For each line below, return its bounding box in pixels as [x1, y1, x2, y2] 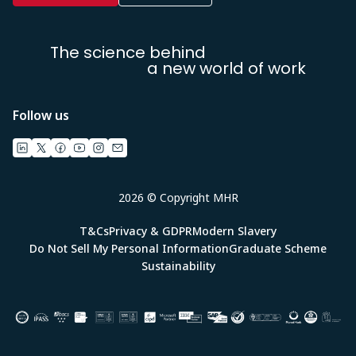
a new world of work [147, 56, 306, 79]
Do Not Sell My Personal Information [29, 240, 229, 256]
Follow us [13, 106, 69, 124]
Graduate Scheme [229, 240, 327, 256]
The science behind [50, 41, 206, 64]
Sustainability [141, 257, 215, 273]
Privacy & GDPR [109, 222, 192, 238]
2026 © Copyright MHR [118, 189, 238, 205]
